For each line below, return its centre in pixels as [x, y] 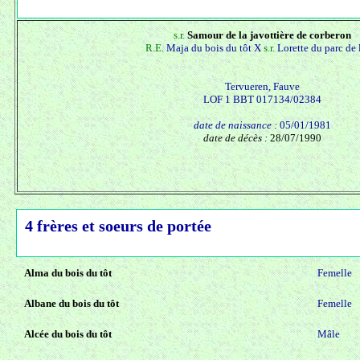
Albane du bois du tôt [72, 304]
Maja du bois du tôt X [215, 48]
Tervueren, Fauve [262, 87]
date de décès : [235, 138]
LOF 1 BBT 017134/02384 [262, 100]
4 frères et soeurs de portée [118, 227]
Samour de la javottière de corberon [269, 35]
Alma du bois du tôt [68, 273]
